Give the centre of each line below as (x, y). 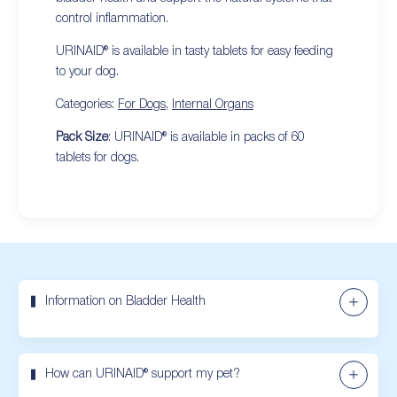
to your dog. (87, 73)
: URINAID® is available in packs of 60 (206, 138)
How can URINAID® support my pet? (143, 375)
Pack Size (82, 138)
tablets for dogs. (97, 159)
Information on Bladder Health (125, 301)
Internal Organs (213, 105)
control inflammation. (112, 19)
